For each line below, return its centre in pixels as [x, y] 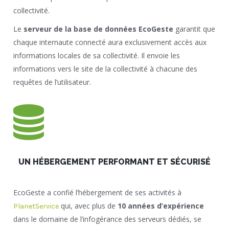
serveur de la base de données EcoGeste [99, 29]
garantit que [194, 29]
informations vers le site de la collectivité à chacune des [106, 68]
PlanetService [36, 206]
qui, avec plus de [88, 205]
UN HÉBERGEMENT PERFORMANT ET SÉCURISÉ [114, 162]
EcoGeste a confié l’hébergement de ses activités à [98, 192]
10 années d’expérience [161, 205]
